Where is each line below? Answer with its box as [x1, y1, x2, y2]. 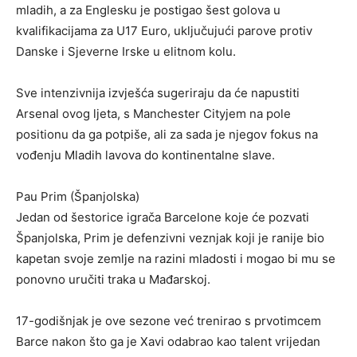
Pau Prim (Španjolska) [16, 189, 139, 205]
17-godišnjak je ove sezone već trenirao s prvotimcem [16, 313, 321, 329]
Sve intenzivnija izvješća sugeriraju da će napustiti [16, 85, 300, 101]
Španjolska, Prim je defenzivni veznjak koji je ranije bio [16, 230, 324, 246]
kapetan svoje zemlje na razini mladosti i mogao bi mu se [16, 251, 335, 267]
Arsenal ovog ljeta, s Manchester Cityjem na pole [16, 106, 291, 122]
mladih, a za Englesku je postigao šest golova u [16, 2, 280, 18]
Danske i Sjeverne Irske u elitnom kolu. [16, 44, 236, 60]
